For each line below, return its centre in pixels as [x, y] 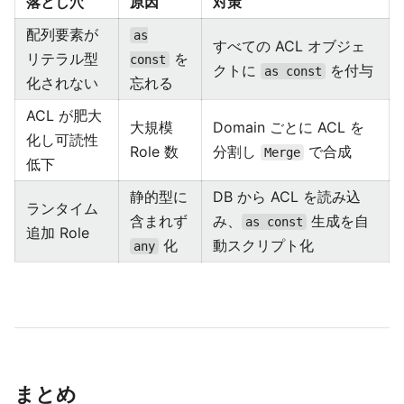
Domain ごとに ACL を [289, 127]
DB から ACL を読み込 [287, 197]
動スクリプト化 [263, 245]
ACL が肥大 [64, 115]
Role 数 [154, 151]
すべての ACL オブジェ [289, 46]
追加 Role [58, 233]
